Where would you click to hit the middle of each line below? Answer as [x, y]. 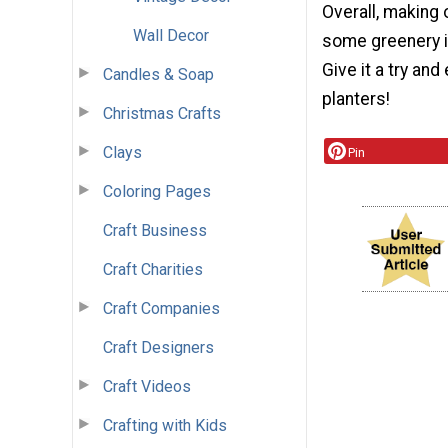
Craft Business [155, 230]
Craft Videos [147, 386]
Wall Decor [171, 35]
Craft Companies [161, 308]
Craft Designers [158, 347]
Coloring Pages [157, 191]
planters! [356, 99]
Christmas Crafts [162, 113]
